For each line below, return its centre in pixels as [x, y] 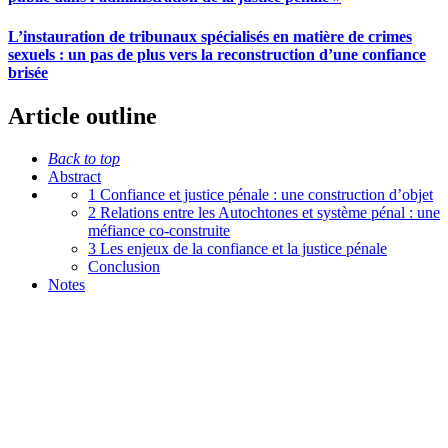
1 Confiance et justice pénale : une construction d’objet [260, 194]
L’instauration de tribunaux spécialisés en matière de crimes [210, 36]
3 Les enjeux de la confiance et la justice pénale [237, 248]
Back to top [84, 158]
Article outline [82, 116]
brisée [28, 72]
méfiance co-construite [159, 230]
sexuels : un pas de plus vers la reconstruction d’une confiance [217, 54]
